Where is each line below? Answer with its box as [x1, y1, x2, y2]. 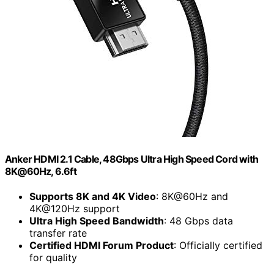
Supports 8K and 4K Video [29, 190, 156, 202]
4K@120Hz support [29, 202, 120, 215]
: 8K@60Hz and [156, 190, 228, 202]
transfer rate [29, 226, 87, 239]
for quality [29, 251, 77, 264]
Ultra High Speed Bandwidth [29, 214, 164, 227]
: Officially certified [174, 239, 262, 251]
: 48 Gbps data [164, 214, 233, 227]
